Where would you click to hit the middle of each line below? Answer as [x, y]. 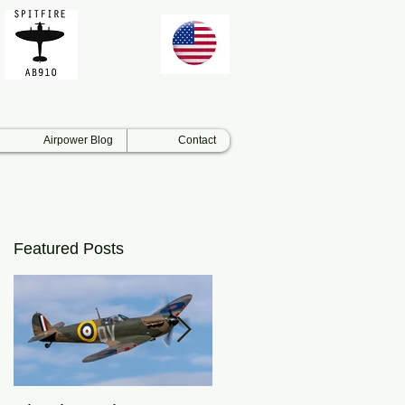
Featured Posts [69, 249]
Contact [197, 140]
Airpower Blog [78, 140]
